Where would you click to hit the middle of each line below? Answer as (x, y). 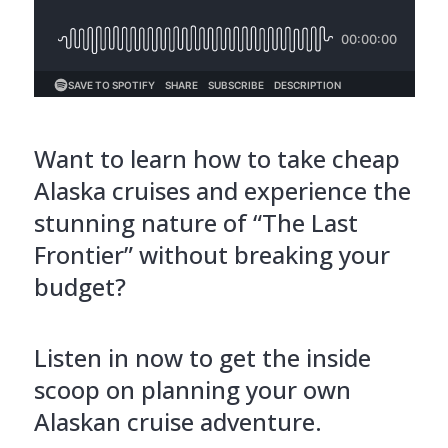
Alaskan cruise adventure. (177, 421)
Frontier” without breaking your (211, 254)
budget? (79, 286)
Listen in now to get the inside (202, 357)
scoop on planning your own (192, 389)
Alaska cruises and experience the (222, 190)
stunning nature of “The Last (195, 222)
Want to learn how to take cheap (216, 158)
